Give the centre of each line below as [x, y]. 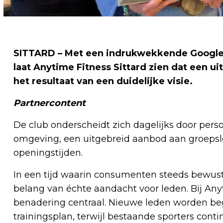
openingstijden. [48, 153]
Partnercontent [50, 103]
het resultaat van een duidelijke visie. [103, 81]
